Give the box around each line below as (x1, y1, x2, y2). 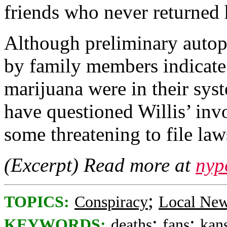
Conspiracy (74, 193, 148, 211)
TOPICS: (4, 193, 69, 211)
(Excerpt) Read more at (4, 154, 196, 176)
